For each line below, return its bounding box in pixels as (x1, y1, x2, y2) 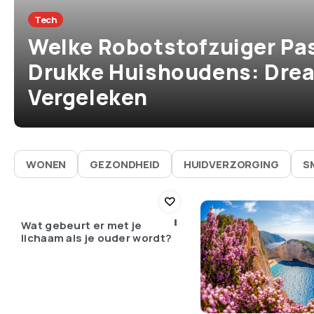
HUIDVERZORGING (183, 156, 279, 172)
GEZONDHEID (90, 156, 160, 172)
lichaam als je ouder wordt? (21, 231, 172, 245)
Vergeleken (28, 83, 149, 111)
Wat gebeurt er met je (21, 218, 142, 233)
